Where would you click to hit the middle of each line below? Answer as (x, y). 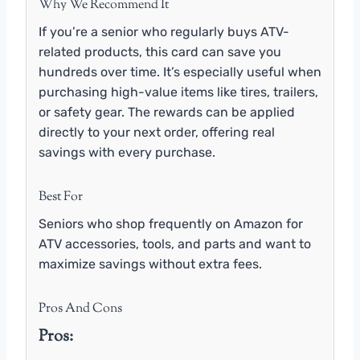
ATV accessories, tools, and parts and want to (175, 244)
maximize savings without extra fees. (150, 264)
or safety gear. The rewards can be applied (167, 112)
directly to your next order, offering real (157, 133)
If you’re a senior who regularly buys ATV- (164, 32)
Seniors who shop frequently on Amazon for (171, 224)
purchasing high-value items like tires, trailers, (178, 92)
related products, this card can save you (160, 52)
